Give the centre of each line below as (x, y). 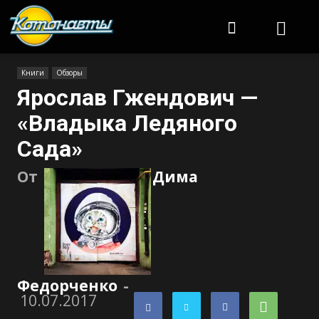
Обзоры (69, 73)
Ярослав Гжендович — (137, 98)
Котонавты (142, 11)
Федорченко (67, 286)
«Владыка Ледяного (127, 123)
